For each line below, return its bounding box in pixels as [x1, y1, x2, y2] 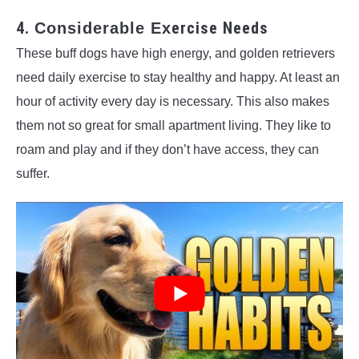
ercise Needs [171, 18, 268, 38]
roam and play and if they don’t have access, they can [16, 142, 319, 156]
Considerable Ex [34, 18, 171, 37]
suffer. [16, 166, 50, 180]
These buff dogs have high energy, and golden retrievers [16, 46, 335, 60]
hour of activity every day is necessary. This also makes [16, 94, 329, 108]
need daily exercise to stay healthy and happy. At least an [16, 70, 340, 84]
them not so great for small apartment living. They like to [16, 118, 331, 132]
